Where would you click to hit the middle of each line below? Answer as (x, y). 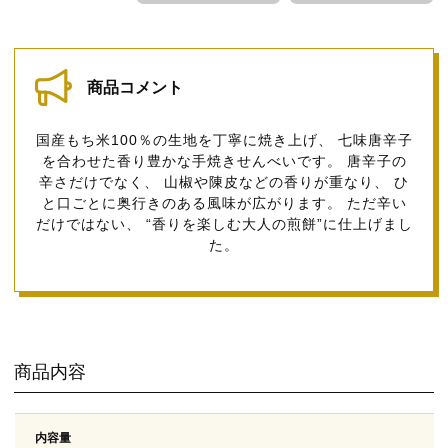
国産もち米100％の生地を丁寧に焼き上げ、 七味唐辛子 (224, 139)
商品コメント (135, 87)
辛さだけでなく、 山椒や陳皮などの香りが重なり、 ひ (224, 181)
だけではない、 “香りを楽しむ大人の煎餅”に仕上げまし (224, 223)
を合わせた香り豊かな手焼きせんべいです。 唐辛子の (224, 160)
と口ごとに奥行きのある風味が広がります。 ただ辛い (224, 202)
